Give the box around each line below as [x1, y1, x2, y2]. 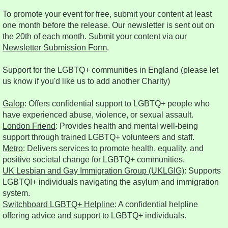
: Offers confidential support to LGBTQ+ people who [24, 99, 210, 108]
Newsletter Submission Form [3, 43, 107, 52]
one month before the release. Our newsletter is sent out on [3, 21, 215, 30]
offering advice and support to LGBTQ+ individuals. [3, 211, 187, 220]
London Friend [3, 122, 56, 131]
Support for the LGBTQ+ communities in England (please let [3, 66, 219, 75]
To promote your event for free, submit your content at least [3, 10, 212, 19]
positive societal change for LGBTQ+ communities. [3, 155, 185, 164]
